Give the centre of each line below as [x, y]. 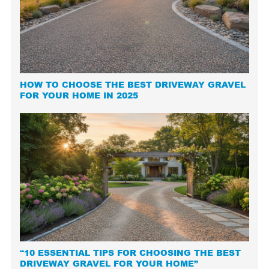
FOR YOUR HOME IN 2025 [79, 95]
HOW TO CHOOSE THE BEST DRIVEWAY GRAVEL [133, 84]
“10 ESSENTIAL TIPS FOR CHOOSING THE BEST [131, 253]
